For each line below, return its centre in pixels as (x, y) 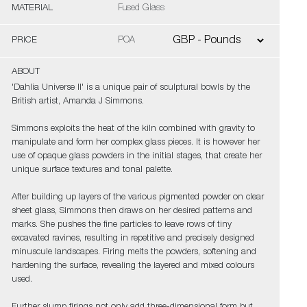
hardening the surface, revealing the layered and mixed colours (133, 266)
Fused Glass (141, 9)
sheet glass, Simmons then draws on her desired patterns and (132, 211)
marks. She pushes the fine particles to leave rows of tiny (121, 225)
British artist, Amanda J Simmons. (77, 102)
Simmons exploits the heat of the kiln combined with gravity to (133, 129)
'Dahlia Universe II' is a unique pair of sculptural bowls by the (131, 88)
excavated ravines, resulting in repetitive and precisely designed (133, 239)
